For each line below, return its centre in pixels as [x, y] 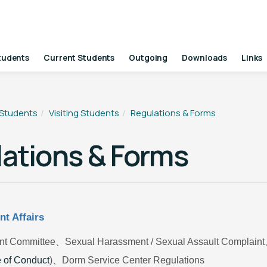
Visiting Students [84, 113]
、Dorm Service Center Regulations [129, 260]
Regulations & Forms [173, 113]
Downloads [205, 58]
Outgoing [148, 58]
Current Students [79, 58]
